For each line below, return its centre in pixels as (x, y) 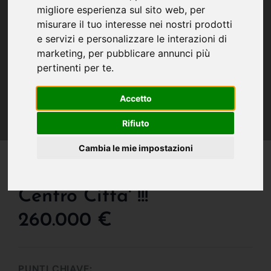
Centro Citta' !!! (83, 196)
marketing (60, 54)
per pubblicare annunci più (149, 54)
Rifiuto (135, 123)
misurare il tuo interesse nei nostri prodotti (135, 24)
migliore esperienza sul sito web (111, 10)
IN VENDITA (45, 148)
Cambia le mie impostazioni (135, 148)
